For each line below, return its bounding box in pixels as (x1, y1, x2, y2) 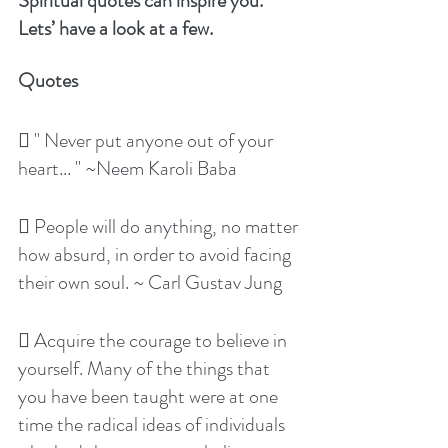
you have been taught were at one (18, 382, 282, 412)
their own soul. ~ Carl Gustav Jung (18, 268, 282, 298)
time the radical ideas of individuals (18, 410, 289, 440)
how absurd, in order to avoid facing (18, 240, 295, 270)
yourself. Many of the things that (18, 354, 274, 384)
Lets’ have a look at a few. (18, 14, 213, 44)
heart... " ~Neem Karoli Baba (18, 154, 237, 184)
